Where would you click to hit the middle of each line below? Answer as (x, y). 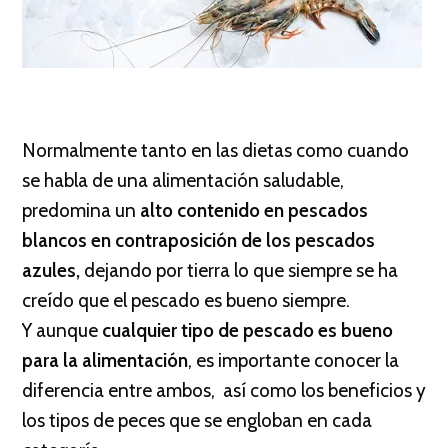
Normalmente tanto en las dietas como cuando (215, 150)
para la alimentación (105, 360)
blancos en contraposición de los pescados (198, 240)
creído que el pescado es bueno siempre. (186, 300)
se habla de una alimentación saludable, (183, 180)
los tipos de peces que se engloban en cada (197, 420)
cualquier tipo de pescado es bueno (247, 330)
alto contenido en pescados (252, 210)
